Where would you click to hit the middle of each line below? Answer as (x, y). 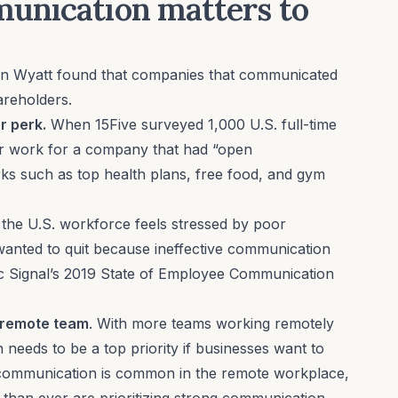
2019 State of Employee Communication (199, 273)
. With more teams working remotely (211, 323)
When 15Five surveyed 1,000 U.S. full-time (191, 124)
